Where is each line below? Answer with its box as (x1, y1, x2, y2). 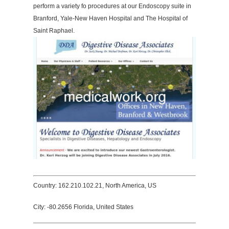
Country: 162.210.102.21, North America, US (33, 182, 156, 190)
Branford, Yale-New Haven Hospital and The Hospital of (33, 15, 188, 22)
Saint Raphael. (33, 27, 75, 34)
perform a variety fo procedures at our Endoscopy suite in (33, 3, 191, 10)
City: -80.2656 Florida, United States (33, 203, 133, 211)
